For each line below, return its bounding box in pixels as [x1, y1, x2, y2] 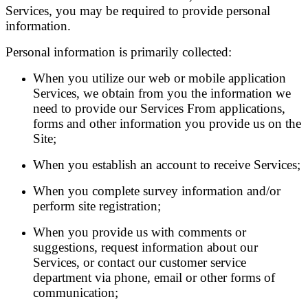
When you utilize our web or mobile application [33, 71, 286, 85]
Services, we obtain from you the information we [33, 86, 291, 100]
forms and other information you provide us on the [33, 116, 301, 131]
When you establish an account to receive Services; [33, 157, 300, 172]
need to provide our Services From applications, [33, 101, 285, 115]
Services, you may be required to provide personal [5, 3, 270, 18]
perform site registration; [33, 199, 161, 213]
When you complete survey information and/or [33, 184, 280, 198]
